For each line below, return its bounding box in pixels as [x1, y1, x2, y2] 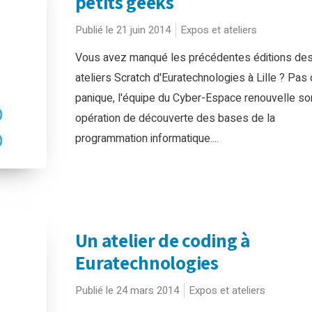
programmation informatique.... [75, 130, 219, 147]
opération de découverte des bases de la [75, 109, 275, 127]
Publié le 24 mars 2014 [75, 283, 179, 298]
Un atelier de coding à [75, 228, 250, 253]
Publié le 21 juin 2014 [75, 22, 171, 38]
